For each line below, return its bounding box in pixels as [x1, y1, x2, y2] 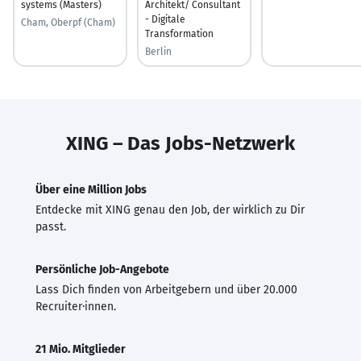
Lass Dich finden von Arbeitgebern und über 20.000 [35, 282, 297, 297]
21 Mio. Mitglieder [35, 342, 126, 356]
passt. [35, 219, 66, 234]
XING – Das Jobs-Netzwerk [66, 131, 295, 155]
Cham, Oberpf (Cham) [21, 16, 115, 28]
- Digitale [145, 13, 185, 25]
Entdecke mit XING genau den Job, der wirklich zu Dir [35, 202, 305, 217]
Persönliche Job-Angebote [35, 262, 169, 276]
